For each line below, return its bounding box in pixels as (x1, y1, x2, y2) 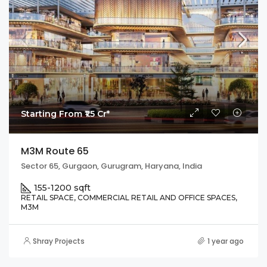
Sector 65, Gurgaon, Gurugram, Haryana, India (21, 160, 202, 172)
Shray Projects (33, 235, 85, 246)
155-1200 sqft (34, 182, 91, 193)
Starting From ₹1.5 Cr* (21, 108, 110, 119)
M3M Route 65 (21, 144, 89, 158)
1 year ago (207, 235, 244, 246)
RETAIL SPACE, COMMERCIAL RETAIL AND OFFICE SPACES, (21, 193, 237, 202)
